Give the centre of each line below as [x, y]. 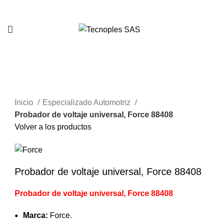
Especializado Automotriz [88, 103]
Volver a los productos [53, 127]
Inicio [25, 103]
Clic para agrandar [47, 90]
